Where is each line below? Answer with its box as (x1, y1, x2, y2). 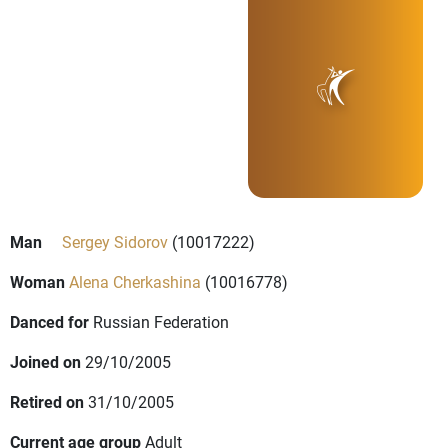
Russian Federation (93, 311, 229, 333)
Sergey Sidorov (62, 231, 168, 253)
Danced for (10, 311, 89, 333)
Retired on (10, 391, 84, 413)
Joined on (10, 351, 81, 373)
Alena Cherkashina (69, 271, 201, 293)
